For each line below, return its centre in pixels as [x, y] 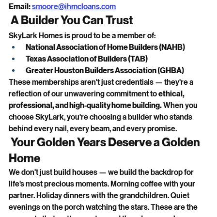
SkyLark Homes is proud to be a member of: [82, 35]
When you [180, 105]
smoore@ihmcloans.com [74, 6]
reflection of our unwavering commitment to [84, 93]
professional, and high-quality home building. [85, 105]
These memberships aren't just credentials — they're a [102, 82]
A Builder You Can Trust [72, 20]
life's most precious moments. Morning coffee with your [103, 184]
